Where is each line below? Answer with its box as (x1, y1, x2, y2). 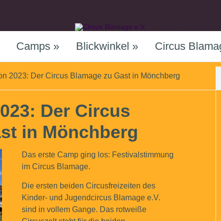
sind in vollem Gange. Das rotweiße (22, 205, 147, 214)
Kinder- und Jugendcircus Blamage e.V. (22, 193, 160, 202)
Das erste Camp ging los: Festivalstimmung (22, 150, 174, 159)
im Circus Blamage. (22, 162, 90, 171)
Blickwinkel (76, 40, 129, 52)
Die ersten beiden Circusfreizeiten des (22, 182, 155, 190)
